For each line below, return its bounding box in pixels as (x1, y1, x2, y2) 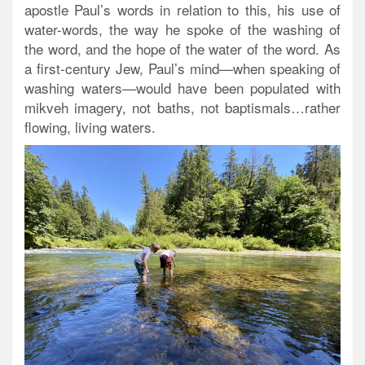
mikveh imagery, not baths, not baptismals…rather (24, 97, 341, 118)
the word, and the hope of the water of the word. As (24, 38, 341, 59)
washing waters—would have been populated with (24, 77, 341, 99)
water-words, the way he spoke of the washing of (24, 19, 341, 40)
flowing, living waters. (24, 117, 156, 138)
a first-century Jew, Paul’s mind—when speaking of (24, 58, 341, 79)
